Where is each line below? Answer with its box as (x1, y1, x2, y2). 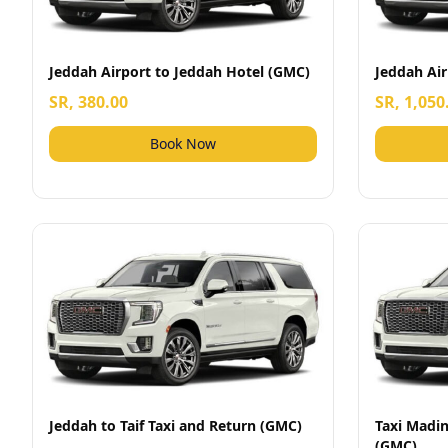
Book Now (150, 134, 216, 153)
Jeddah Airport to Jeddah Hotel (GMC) (49, 62, 310, 81)
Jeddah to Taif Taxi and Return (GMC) (49, 416, 302, 435)
